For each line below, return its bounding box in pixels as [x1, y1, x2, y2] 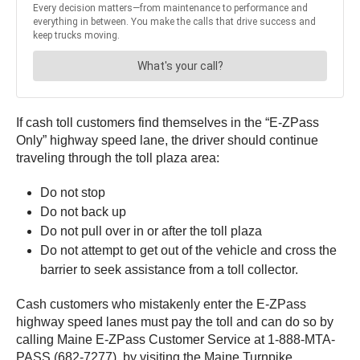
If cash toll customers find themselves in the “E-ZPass [16, 115, 319, 129]
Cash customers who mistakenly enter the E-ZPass [16, 297, 306, 311]
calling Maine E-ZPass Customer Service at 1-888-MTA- [16, 332, 335, 346]
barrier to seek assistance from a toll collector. [40, 262, 298, 276]
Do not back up [40, 204, 126, 219]
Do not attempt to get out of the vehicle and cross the [40, 243, 337, 257]
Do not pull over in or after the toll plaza [40, 223, 262, 238]
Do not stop [40, 185, 105, 199]
